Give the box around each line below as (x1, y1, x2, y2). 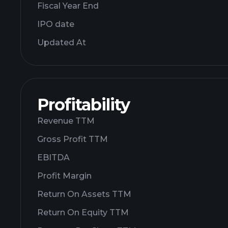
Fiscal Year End (37, 1, 99, 11)
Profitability (37, 95, 130, 115)
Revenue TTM (37, 116, 95, 126)
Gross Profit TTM (37, 134, 108, 144)
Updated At (37, 38, 86, 47)
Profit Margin (37, 171, 92, 181)
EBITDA (37, 153, 70, 162)
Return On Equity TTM (37, 208, 129, 217)
